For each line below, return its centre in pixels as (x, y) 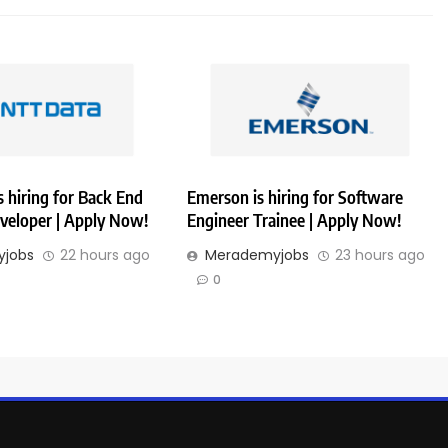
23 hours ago (380, 255)
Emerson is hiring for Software (295, 197)
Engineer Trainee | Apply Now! (294, 220)
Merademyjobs (257, 255)
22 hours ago (104, 255)
